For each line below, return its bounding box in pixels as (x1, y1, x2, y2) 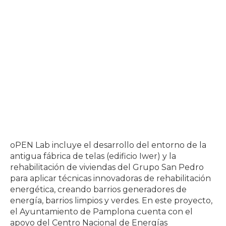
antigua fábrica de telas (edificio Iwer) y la (10, 151, 176, 161)
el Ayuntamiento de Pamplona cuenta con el (10, 207, 193, 217)
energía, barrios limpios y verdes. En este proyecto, (10, 196, 212, 206)
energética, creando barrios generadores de (10, 185, 187, 195)
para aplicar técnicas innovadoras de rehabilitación (10, 174, 211, 184)
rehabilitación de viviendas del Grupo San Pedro (10, 162, 204, 173)
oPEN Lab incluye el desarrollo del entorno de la (10, 140, 206, 150)
